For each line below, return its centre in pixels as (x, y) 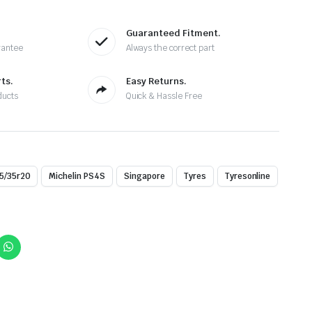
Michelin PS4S (77, 176)
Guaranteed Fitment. (173, 33)
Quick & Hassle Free (164, 96)
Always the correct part (170, 48)
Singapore (145, 176)
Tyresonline (248, 176)
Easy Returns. (156, 81)
